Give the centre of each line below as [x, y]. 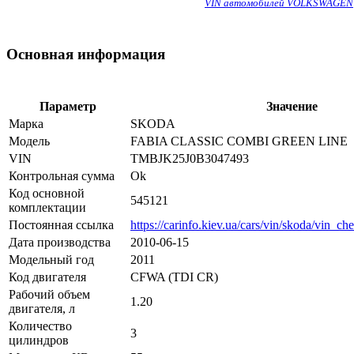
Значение [292, 106]
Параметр [68, 106]
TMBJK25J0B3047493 [190, 158]
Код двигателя [47, 277]
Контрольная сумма [62, 175]
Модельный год [51, 259]
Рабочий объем [49, 294]
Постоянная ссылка [61, 224]
